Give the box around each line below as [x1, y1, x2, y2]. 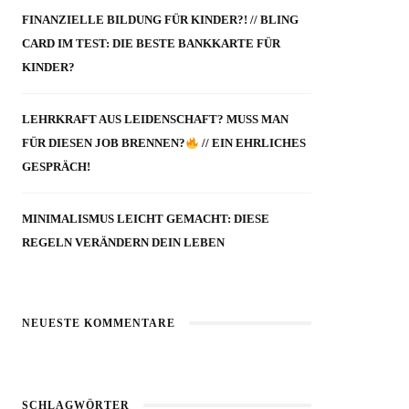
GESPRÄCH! [22, 160, 91, 174]
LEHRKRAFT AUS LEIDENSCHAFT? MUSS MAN [22, 112, 289, 127]
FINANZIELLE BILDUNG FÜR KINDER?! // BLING [22, 13, 299, 27]
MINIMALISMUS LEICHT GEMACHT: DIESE [22, 212, 270, 226]
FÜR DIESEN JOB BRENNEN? [22, 136, 186, 151]
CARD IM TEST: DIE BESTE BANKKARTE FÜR [22, 37, 281, 51]
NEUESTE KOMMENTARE [22, 317, 176, 330]
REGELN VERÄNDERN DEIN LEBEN [22, 236, 225, 250]
